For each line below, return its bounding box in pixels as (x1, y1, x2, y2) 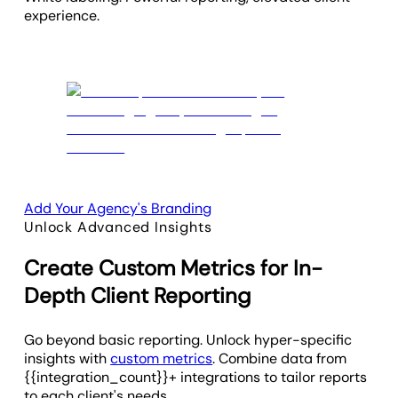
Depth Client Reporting (24, 281, 251, 309)
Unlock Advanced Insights (24, 217, 212, 236)
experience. (24, 5, 100, 25)
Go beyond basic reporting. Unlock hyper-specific (24, 330, 353, 349)
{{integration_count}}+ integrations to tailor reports (24, 367, 368, 386)
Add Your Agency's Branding (24, 198, 212, 218)
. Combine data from (212, 348, 347, 368)
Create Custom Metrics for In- (24, 253, 323, 282)
